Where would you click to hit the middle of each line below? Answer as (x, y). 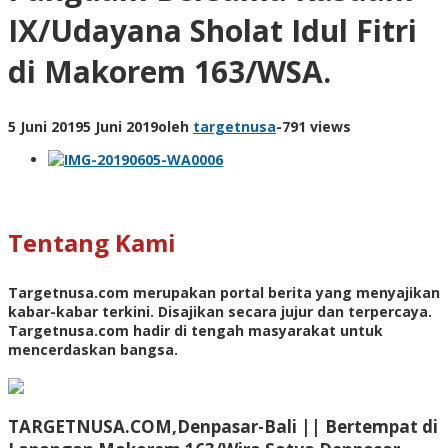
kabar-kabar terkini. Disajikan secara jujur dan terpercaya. (220, 311)
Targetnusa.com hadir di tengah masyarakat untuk (195, 330)
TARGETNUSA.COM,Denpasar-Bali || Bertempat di (223, 426)
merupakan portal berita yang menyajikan (284, 292)
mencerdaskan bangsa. (93, 349)
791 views (316, 126)
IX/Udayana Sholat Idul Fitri (212, 30)
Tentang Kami (92, 242)
